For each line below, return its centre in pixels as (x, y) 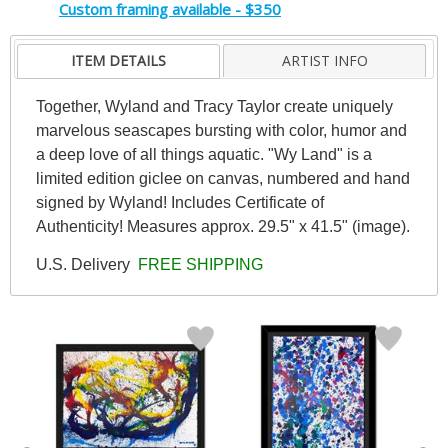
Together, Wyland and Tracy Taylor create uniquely (214, 106)
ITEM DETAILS (119, 60)
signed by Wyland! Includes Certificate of (179, 202)
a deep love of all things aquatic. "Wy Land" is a (203, 154)
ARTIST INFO (324, 60)
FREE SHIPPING (198, 264)
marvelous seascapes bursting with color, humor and (221, 130)
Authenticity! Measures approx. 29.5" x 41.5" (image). (222, 226)
